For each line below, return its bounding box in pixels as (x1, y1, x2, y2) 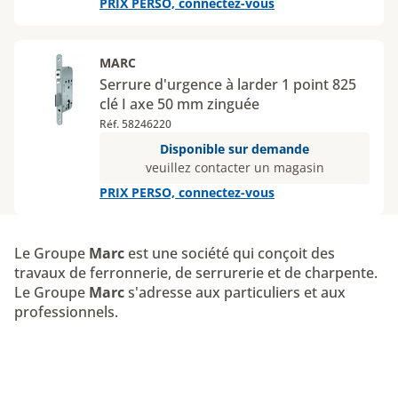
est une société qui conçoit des (124, 243, 335, 263)
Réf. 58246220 (99, 116, 171, 131)
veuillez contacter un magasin (145, 159, 324, 176)
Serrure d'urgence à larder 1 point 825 (99, 75, 356, 94)
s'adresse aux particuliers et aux (124, 283, 346, 302)
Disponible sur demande (160, 140, 309, 157)
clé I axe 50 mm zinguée (99, 94, 259, 114)
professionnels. (14, 302, 118, 322)
